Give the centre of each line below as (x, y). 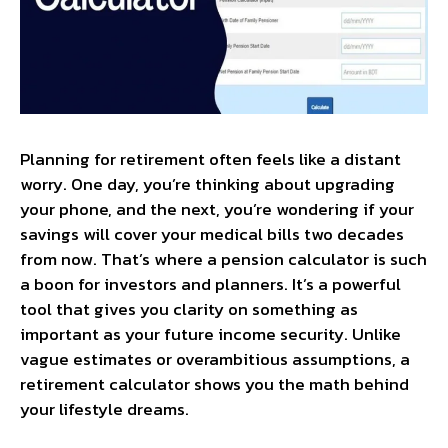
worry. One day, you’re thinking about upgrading (207, 183)
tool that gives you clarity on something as (189, 308)
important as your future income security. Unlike (210, 333)
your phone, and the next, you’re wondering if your (217, 208)
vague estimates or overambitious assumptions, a (215, 358)
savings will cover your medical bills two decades (212, 233)
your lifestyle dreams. (104, 408)
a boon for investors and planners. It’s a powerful (210, 283)
